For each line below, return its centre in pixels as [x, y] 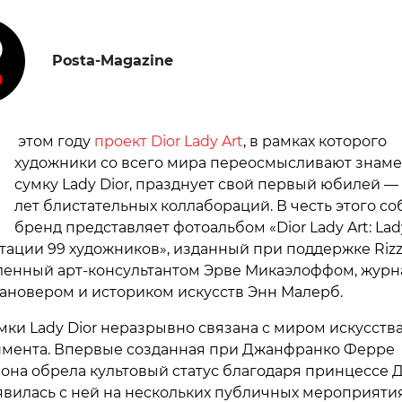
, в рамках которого [315, 141]
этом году [54, 141]
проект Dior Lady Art [168, 141]
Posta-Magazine [112, 60]
